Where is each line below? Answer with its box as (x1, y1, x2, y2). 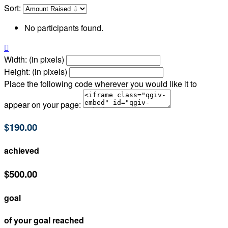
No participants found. (24, 22, 103, 34)
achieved (4, 145, 39, 157)
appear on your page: (4, 99, 81, 111)
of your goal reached (4, 214, 84, 226)
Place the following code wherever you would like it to (4, 78, 197, 90)
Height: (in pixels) (4, 66, 67, 78)
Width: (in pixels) (4, 53, 64, 66)
